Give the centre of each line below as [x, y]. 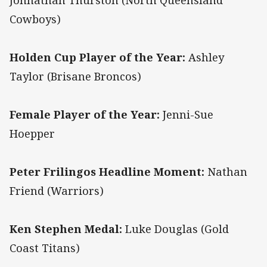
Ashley [205, 58]
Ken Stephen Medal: [66, 229]
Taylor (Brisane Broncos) [75, 77]
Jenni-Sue [187, 115]
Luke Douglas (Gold [176, 229]
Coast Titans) [45, 248]
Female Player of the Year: [85, 115]
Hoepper [32, 134]
